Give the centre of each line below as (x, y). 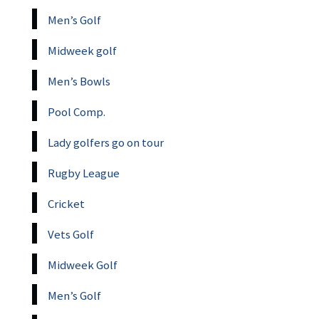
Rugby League (84, 173)
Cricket (66, 203)
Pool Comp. (77, 111)
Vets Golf (71, 234)
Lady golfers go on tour (106, 142)
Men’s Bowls (79, 81)
